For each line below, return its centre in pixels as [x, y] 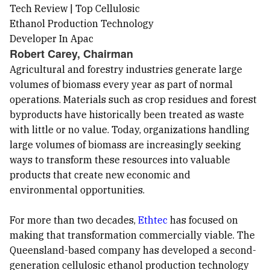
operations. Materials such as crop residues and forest [133, 100]
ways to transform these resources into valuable [120, 160]
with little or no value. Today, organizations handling [130, 130]
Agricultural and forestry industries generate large [126, 70]
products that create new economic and [100, 175]
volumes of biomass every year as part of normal [121, 85]
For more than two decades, [74, 220]
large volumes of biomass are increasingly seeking [125, 145]
